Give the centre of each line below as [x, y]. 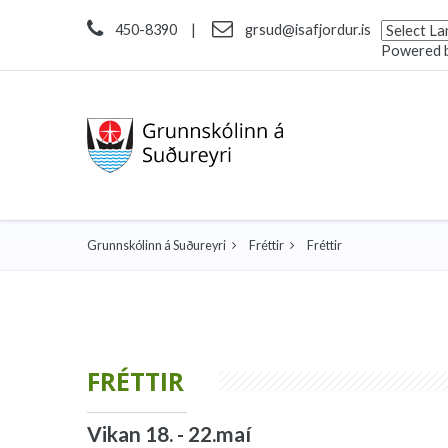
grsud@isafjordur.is [308, 29]
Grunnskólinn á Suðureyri [156, 245]
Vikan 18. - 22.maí [169, 433]
